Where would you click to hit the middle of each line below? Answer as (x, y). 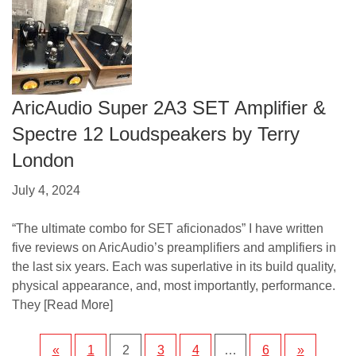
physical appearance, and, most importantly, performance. (174, 286)
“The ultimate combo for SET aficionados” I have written (168, 229)
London (43, 161)
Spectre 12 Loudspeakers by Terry (156, 134)
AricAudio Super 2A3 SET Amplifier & (169, 108)
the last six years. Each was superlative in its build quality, (174, 267)
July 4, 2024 (46, 191)
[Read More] (77, 305)
